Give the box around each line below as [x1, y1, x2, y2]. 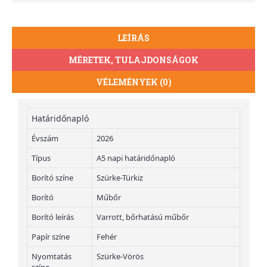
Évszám [32, 133, 58, 144]
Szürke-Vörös [97, 251, 144, 262]
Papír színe [32, 231, 70, 243]
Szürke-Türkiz [97, 172, 143, 184]
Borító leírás [32, 212, 74, 223]
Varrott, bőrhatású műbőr [97, 212, 189, 223]
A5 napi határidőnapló [97, 153, 175, 164]
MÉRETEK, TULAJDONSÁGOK [69, 54, 198, 66]
